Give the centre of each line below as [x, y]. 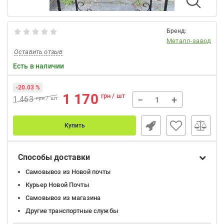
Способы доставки [54, 157]
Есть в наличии [39, 66]
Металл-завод [189, 41]
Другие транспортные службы [72, 211]
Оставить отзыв [38, 52]
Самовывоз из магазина [63, 198]
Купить [74, 125]
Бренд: [176, 31]
